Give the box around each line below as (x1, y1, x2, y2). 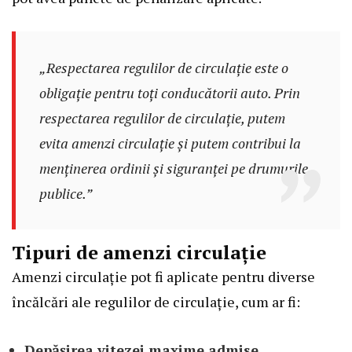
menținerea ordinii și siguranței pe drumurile (38, 159, 308, 178)
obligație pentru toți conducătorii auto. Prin (38, 83, 300, 103)
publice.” (38, 184, 92, 203)
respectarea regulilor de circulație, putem (38, 108, 285, 128)
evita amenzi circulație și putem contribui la (38, 134, 301, 153)
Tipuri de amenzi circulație (12, 240, 266, 266)
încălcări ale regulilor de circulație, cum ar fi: (12, 292, 300, 312)
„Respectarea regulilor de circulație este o (38, 58, 288, 78)
